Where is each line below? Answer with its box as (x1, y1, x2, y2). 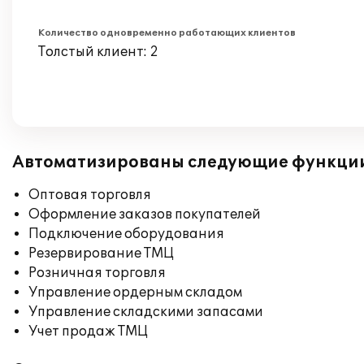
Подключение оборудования (28, 226, 224, 242)
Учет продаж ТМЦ (28, 323, 148, 340)
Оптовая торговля (28, 187, 151, 203)
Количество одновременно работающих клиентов (38, 28, 296, 38)
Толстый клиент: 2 (38, 44, 158, 60)
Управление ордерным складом (28, 284, 242, 301)
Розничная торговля (28, 265, 166, 281)
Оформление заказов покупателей (28, 206, 261, 223)
